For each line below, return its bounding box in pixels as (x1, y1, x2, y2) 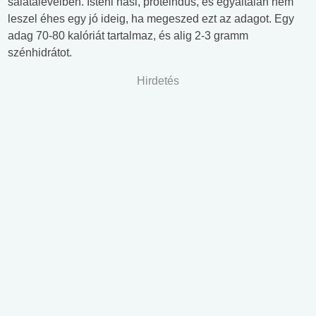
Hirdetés (137, 75, 179, 87)
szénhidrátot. (8, 47, 72, 59)
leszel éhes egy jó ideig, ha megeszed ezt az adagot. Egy (8, 13, 294, 25)
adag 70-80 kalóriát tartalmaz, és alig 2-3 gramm (8, 30, 248, 42)
